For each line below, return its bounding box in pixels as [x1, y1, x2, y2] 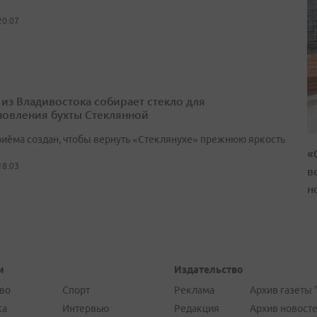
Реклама [173, 284, 214, 296]
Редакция [173, 303, 219, 314]
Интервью [62, 303, 109, 314]
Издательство [173, 264, 243, 275]
